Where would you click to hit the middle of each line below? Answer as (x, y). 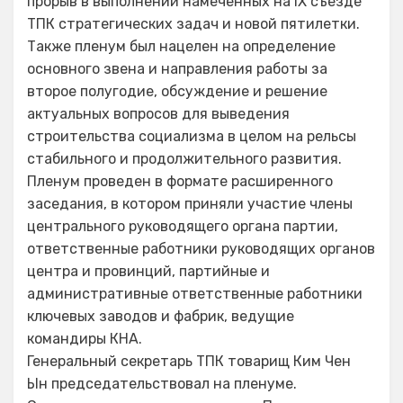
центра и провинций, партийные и (148, 271)
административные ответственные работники (195, 294)
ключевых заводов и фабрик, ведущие (161, 316)
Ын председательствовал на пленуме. (162, 384)
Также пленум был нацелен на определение (181, 46)
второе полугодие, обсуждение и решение (177, 91)
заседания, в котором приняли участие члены (190, 204)
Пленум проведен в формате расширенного (180, 181)
